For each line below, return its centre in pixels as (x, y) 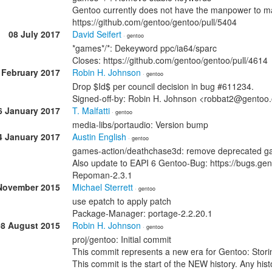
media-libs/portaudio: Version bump (140, 124)
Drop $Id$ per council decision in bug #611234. (163, 86)
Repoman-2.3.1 (102, 175)
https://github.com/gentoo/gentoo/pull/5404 (155, 22)
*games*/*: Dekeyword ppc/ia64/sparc (144, 48)
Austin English (99, 137)
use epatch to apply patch (122, 201)
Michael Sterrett (103, 187)
